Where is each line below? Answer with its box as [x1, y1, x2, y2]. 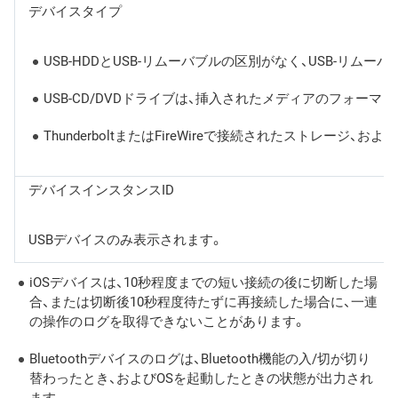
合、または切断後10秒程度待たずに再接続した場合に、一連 [29, 291, 378, 312]
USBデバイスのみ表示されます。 [28, 229, 223, 250]
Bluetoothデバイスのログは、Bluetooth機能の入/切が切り [29, 348, 370, 369]
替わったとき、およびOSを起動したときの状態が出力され [29, 368, 373, 388]
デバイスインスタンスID [28, 179, 174, 200]
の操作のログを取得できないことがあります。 [29, 311, 306, 331]
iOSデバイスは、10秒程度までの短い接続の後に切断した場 [29, 272, 378, 292]
